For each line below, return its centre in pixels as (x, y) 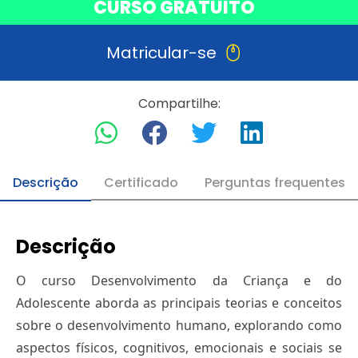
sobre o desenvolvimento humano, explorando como (179, 326)
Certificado (141, 183)
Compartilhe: (179, 104)
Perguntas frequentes (274, 183)
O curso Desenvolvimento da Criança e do (179, 281)
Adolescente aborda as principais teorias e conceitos (179, 303)
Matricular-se (161, 53)
